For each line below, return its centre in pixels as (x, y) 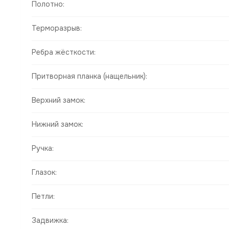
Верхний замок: (59, 100)
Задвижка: (50, 221)
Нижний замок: (58, 124)
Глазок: (44, 173)
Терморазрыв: (57, 28)
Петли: (43, 197)
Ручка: (43, 148)
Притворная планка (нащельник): (89, 76)
